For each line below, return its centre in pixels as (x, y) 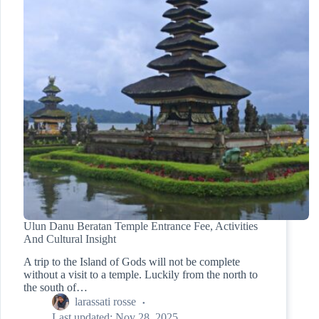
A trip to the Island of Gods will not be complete (132, 262)
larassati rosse (105, 301)
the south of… (56, 288)
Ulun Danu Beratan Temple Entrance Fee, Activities (141, 226)
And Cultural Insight (70, 239)
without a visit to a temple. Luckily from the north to (141, 275)
